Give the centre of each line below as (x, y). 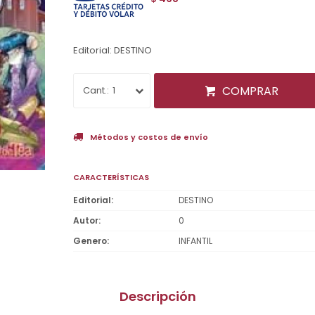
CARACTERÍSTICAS (111, 177)
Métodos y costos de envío (149, 137)
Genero (90, 240)
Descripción (157, 296)
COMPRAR (250, 91)
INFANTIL (195, 240)
